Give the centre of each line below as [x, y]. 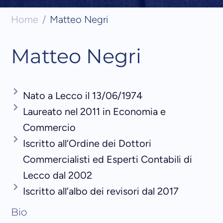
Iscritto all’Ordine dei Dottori [87, 143]
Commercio [50, 127]
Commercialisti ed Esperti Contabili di [108, 159]
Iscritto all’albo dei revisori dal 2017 [101, 191]
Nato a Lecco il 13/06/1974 [83, 95]
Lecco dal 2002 [58, 175]
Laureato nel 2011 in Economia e [95, 111]
